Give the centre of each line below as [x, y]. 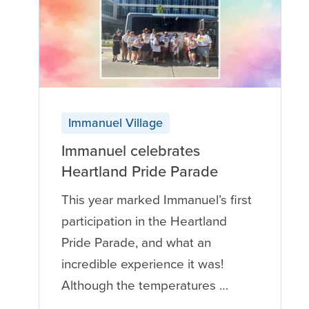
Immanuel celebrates [130, 151]
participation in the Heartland [144, 221]
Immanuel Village [115, 123]
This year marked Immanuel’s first [156, 200]
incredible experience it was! [142, 264]
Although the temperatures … [144, 286]
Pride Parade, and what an [136, 243]
